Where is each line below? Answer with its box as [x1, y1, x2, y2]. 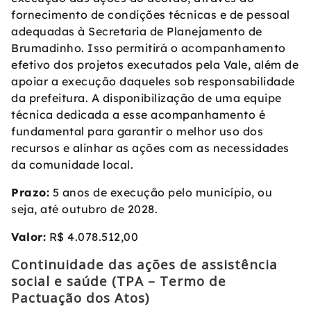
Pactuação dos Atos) [11, 289, 149, 307]
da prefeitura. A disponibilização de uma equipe [11, 91, 282, 106]
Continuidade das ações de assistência [11, 255, 278, 274]
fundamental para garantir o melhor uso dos [11, 124, 263, 139]
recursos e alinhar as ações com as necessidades [11, 141, 289, 155]
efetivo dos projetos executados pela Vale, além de [11, 58, 299, 72]
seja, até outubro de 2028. [11, 202, 158, 217]
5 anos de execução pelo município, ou [49, 185, 272, 200]
